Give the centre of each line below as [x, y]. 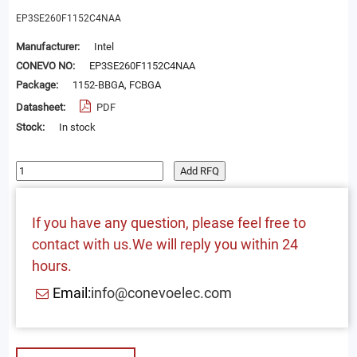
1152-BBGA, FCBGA [116, 85]
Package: [38, 85]
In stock [77, 127]
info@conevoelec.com [161, 293]
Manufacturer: [49, 47]
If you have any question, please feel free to [169, 222]
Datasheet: [41, 108]
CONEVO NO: [45, 66]
